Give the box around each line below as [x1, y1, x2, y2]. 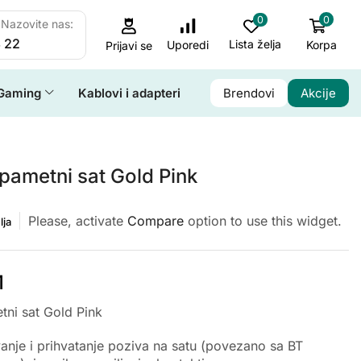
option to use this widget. [183, 213, 342, 229]
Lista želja [229, 37, 282, 52]
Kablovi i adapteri [78, 85, 181, 101]
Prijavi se [105, 38, 152, 52]
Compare [127, 213, 184, 229]
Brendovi [223, 85, 276, 101]
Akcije [301, 85, 337, 101]
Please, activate [27, 213, 127, 229]
